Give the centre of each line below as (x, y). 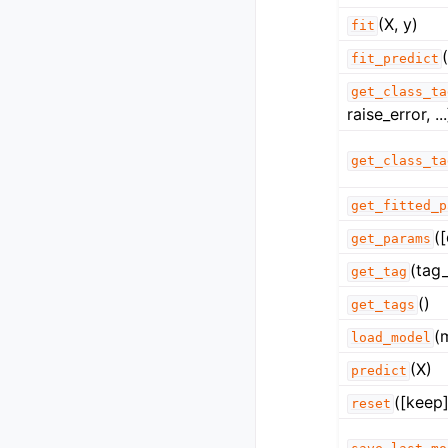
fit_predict (394, 59)
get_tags (382, 305)
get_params (390, 239)
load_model (390, 338)
